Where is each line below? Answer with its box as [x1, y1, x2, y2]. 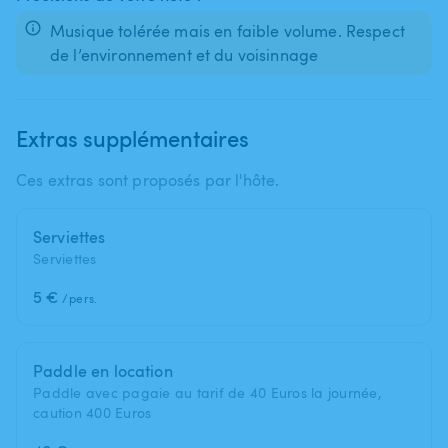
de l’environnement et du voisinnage [50, 43, 319, 66]
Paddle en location [33, 359, 173, 382]
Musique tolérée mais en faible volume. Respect [50, 19, 405, 42]
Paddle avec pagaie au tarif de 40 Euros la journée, [33, 382, 381, 402]
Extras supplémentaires [16, 122, 249, 153]
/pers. [62, 289, 98, 306]
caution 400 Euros [33, 402, 152, 422]
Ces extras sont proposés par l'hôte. [16, 168, 280, 191]
